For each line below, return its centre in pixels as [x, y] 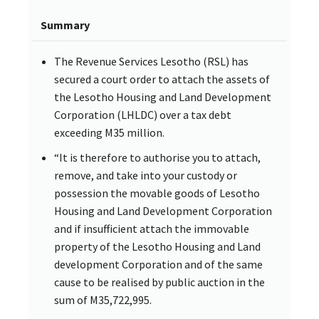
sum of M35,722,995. [103, 300]
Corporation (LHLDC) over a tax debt [143, 115]
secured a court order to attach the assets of [162, 79]
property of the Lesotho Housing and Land [157, 247]
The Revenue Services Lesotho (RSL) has [151, 62]
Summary [65, 25]
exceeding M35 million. [109, 133]
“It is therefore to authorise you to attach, [157, 158]
